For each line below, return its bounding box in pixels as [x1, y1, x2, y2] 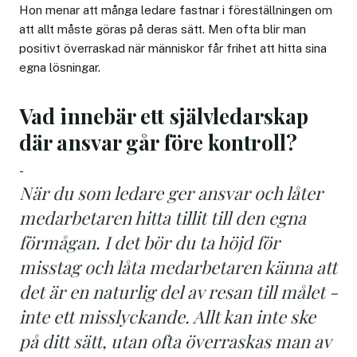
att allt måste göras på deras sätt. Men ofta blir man [19, 22, 306, 36]
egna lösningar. [19, 60, 100, 74]
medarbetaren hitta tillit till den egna [19, 205, 306, 229]
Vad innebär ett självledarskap [19, 101, 309, 130]
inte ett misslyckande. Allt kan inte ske [19, 304, 316, 328]
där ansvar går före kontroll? [19, 127, 297, 156]
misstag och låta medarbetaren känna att [19, 254, 337, 279]
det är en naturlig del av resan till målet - [19, 279, 338, 304]
